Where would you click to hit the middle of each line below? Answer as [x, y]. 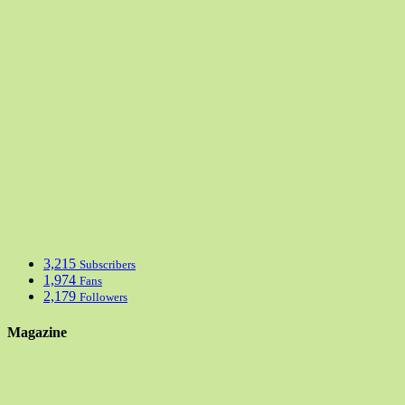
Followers [104, 297]
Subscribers [108, 265]
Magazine [37, 332]
